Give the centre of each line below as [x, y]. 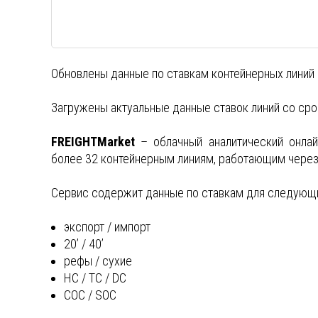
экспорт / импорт [107, 227]
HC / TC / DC [95, 278]
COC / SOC [90, 295]
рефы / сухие [98, 261]
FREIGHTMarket [93, 142]
